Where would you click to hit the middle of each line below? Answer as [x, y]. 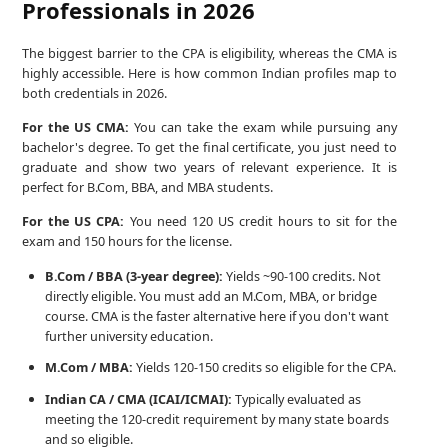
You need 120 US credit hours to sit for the [260, 221]
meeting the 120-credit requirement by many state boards [217, 418]
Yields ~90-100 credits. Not [302, 275]
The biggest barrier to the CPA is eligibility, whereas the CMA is [209, 52]
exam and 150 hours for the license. [127, 241]
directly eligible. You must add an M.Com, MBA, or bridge [211, 295]
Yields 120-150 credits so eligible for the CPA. [265, 367]
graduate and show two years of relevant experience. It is [209, 167]
